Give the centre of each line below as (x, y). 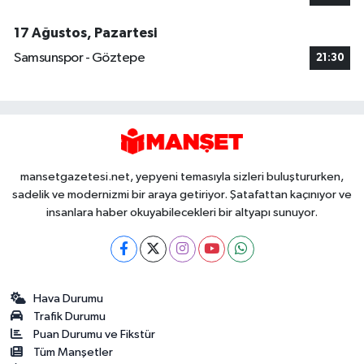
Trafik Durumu (70, 316)
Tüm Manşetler (74, 352)
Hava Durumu (69, 298)
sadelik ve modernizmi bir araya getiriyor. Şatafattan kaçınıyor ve (182, 194)
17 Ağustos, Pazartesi (85, 32)
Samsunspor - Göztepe (79, 58)
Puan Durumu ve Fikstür (95, 334)
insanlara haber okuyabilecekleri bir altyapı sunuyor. (182, 212)
